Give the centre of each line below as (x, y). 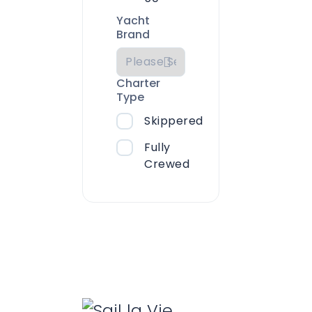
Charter (138, 83)
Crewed (167, 164)
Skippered (174, 121)
